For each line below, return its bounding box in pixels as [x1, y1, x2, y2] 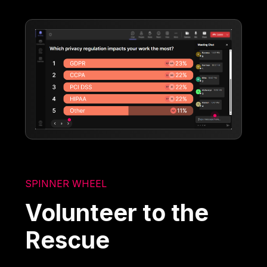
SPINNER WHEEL [25, 177, 107, 190]
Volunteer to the [25, 198, 209, 226]
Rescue [25, 225, 110, 254]
